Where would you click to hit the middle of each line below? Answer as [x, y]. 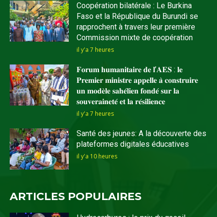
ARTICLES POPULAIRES [76, 197]
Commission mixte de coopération [135, 37]
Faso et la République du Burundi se [138, 16]
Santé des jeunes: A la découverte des [142, 133]
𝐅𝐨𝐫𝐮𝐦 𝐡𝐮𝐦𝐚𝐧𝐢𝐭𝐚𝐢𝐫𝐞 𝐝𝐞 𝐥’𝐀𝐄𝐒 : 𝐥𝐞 [130, 69]
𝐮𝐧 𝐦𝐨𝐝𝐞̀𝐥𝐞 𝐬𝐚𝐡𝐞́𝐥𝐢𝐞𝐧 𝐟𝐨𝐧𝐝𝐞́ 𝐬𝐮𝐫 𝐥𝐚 [128, 91]
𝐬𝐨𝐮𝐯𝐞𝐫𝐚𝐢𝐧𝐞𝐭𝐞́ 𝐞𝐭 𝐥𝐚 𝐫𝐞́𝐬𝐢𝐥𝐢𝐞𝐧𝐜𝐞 [121, 101]
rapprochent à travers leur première [136, 27]
